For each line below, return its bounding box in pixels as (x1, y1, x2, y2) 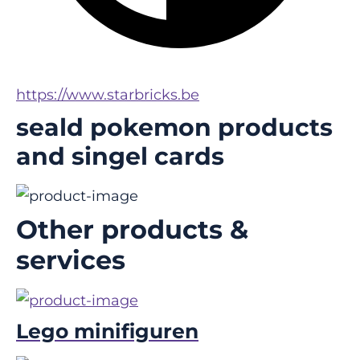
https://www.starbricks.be (16, 86, 199, 104)
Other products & (16, 214, 248, 245)
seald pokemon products (16, 112, 333, 142)
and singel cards (16, 141, 224, 171)
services (16, 244, 125, 276)
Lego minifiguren (16, 319, 198, 343)
